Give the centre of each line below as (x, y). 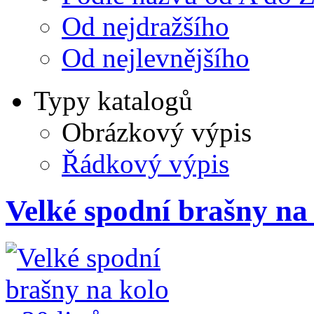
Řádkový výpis (145, 164)
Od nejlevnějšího (156, 58)
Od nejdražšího (145, 27)
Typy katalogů (113, 101)
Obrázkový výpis (157, 132)
